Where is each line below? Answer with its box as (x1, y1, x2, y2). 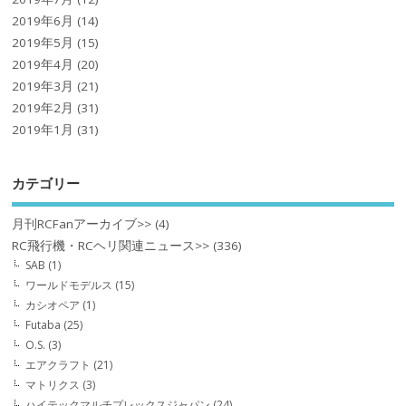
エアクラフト (25, 357, 92, 373)
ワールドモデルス (25, 277, 113, 294)
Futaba (25, 317, 62, 333)
